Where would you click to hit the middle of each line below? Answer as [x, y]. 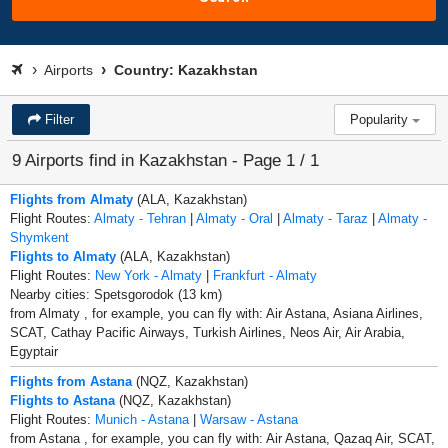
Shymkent [39, 237]
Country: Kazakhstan [184, 70]
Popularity [381, 119]
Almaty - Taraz [325, 218]
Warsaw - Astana [249, 419]
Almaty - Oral [234, 218]
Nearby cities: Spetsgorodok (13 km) [116, 294]
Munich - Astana [142, 419]
